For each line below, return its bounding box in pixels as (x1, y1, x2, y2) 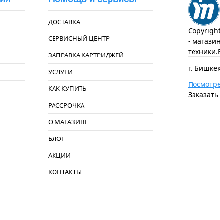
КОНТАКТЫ (48, 167, 82, 176)
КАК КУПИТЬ (48, 84, 86, 93)
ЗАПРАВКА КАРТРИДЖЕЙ (48, 51, 124, 59)
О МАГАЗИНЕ (48, 117, 88, 126)
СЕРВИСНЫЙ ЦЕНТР (48, 34, 110, 43)
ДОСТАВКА (48, 17, 80, 26)
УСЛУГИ (48, 67, 73, 76)
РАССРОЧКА (48, 101, 84, 110)
